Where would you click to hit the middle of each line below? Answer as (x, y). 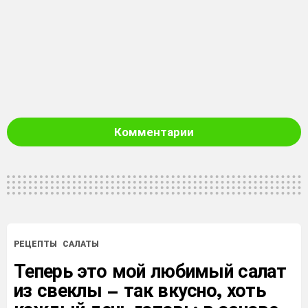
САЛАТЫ (81, 244)
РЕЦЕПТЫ (35, 244)
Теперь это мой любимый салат (150, 272)
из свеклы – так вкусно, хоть (140, 291)
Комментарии (154, 132)
